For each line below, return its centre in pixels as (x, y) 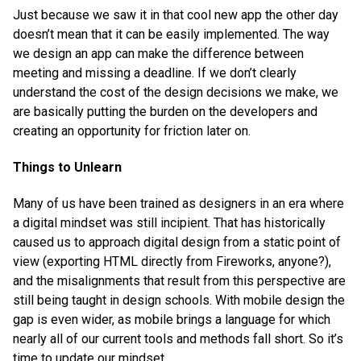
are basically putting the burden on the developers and (165, 111)
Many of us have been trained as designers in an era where (178, 204)
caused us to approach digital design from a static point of (177, 243)
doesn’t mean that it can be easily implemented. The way (171, 34)
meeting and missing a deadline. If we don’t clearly (155, 73)
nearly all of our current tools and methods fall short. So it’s (178, 339)
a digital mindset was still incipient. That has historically (169, 223)
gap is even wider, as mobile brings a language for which (172, 320)
